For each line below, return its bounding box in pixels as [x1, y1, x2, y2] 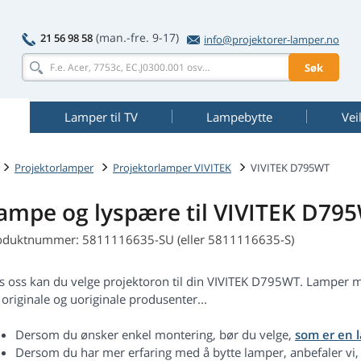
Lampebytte [205, 109, 272, 125]
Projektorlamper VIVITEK [113, 160, 231, 175]
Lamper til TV [64, 109, 138, 125]
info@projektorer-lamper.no [204, 32, 339, 47]
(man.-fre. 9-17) [96, 30, 179, 45]
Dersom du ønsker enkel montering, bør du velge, [15, 326, 295, 343]
